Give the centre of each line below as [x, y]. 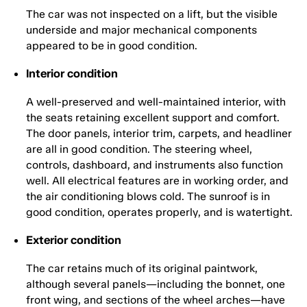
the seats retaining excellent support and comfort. [153, 118]
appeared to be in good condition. [112, 46]
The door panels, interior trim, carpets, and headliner [159, 134]
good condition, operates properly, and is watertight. [159, 212]
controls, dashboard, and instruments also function [155, 165]
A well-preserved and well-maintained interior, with [156, 102]
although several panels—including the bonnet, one [156, 284]
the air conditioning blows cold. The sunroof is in [148, 197]
